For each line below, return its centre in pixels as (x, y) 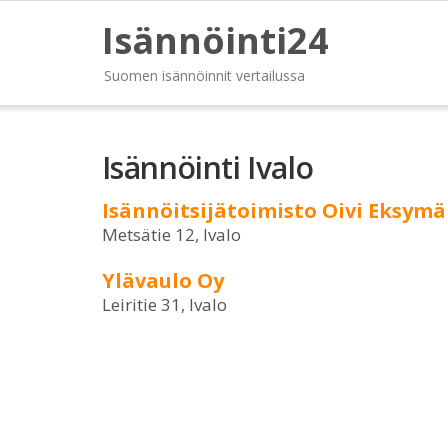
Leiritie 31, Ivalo (164, 304)
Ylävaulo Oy (163, 280)
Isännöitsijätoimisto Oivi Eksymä (274, 210)
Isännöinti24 (215, 40)
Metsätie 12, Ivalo (171, 234)
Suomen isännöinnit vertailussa (204, 75)
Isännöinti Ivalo (208, 167)
